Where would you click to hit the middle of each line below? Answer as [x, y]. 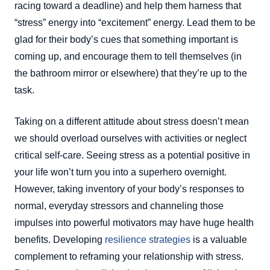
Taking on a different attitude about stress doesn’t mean [132, 121]
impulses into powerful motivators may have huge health [134, 222]
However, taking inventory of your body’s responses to [129, 189]
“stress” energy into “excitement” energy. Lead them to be [135, 22]
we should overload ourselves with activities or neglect [130, 138]
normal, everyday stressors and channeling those [119, 206]
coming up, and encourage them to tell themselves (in [128, 56]
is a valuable [219, 239]
